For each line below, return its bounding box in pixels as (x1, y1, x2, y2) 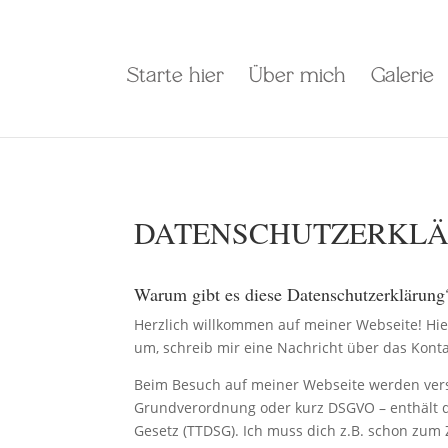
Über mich (248, 68, 346, 86)
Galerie (370, 68, 434, 86)
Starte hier (126, 68, 224, 86)
